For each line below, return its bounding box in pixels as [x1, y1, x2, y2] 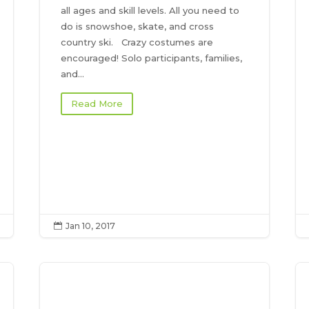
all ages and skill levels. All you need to [61, 4, 240, 16]
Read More [71, 98, 123, 110]
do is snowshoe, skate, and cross [61, 20, 215, 32]
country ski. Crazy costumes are [61, 36, 214, 48]
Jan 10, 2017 [66, 221, 116, 232]
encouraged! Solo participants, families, [61, 52, 243, 63]
